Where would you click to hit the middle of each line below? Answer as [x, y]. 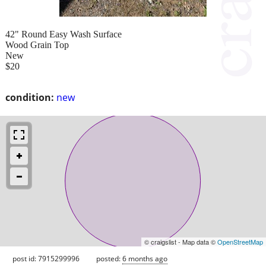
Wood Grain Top [37, 45]
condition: [30, 97]
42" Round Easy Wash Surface [64, 34]
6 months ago [145, 258]
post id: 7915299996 [46, 258]
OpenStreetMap [240, 241]
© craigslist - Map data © [181, 241]
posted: [109, 258]
